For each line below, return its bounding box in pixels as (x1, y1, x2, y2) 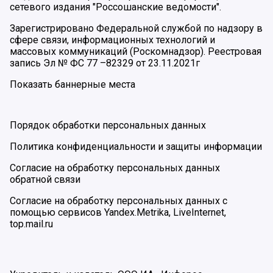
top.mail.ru (10, 218, 53, 230)
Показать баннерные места (10, 78, 135, 90)
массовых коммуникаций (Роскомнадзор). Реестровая (10, 45, 261, 57)
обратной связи (10, 173, 80, 185)
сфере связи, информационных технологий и (10, 34, 215, 46)
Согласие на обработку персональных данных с (10, 194, 227, 207)
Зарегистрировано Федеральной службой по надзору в (10, 22, 263, 34)
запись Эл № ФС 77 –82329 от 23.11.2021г (10, 57, 200, 69)
